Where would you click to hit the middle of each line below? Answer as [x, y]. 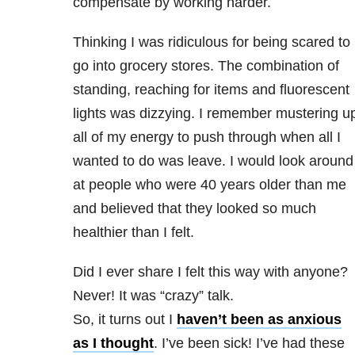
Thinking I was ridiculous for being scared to [211, 42]
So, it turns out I [124, 319]
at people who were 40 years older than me [209, 185]
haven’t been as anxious [259, 319]
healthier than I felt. [133, 232]
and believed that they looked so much [194, 208]
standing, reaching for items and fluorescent [211, 90]
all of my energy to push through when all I [206, 137]
